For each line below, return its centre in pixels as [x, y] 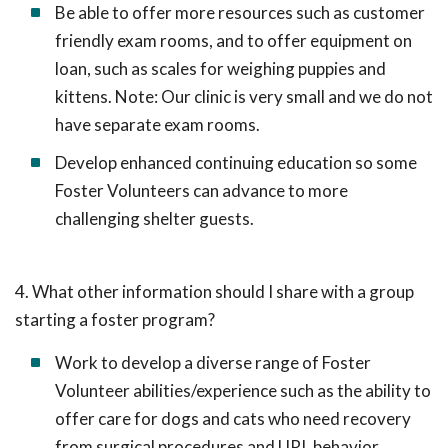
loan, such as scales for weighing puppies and [220, 68]
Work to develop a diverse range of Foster [213, 362]
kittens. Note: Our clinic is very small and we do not [244, 96]
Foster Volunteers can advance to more [201, 190]
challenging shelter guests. [154, 218]
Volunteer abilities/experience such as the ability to [243, 390]
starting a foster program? [115, 319]
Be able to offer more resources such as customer [240, 12]
